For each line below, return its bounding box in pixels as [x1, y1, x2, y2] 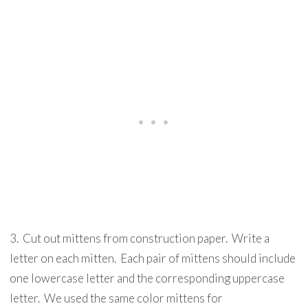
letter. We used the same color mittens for [9, 290, 223, 305]
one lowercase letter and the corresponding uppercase [9, 270, 285, 285]
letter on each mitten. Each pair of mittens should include [9, 250, 296, 265]
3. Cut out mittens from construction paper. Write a [9, 230, 269, 245]
